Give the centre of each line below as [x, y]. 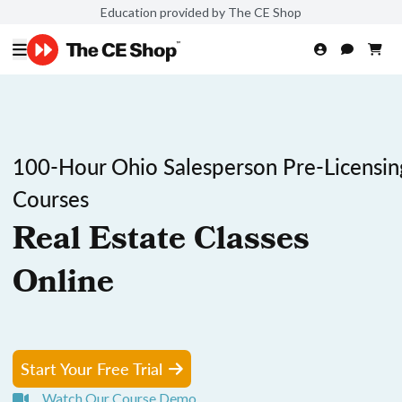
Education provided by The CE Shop [201, 12]
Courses [51, 198]
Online [63, 285]
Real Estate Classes [161, 242]
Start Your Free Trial [92, 368]
